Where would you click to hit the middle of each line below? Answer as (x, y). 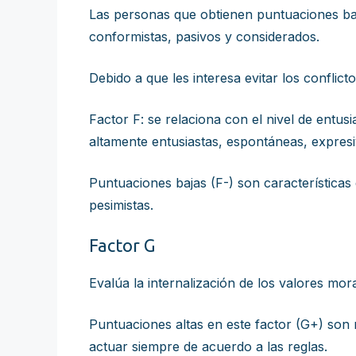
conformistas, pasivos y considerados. (204, 37)
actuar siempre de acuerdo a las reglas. (208, 346)
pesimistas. (121, 205)
